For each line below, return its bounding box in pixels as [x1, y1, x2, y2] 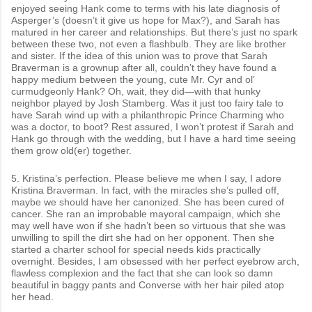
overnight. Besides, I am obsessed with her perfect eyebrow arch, [11, 255, 299, 267]
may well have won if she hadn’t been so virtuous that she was [11, 219, 286, 231]
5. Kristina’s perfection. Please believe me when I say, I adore [11, 172, 281, 184]
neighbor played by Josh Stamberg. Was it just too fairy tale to [11, 97, 283, 109]
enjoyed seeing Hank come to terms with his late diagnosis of [11, 2, 280, 14]
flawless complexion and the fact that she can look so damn [11, 267, 273, 279]
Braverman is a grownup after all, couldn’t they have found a [11, 61, 276, 73]
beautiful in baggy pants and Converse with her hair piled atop [11, 279, 284, 290]
